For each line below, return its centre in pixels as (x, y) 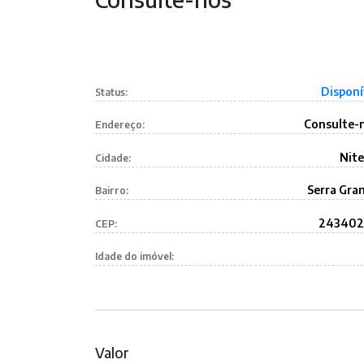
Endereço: (120, 125)
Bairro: (112, 191)
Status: (111, 92)
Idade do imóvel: (134, 257)
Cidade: (113, 158)
